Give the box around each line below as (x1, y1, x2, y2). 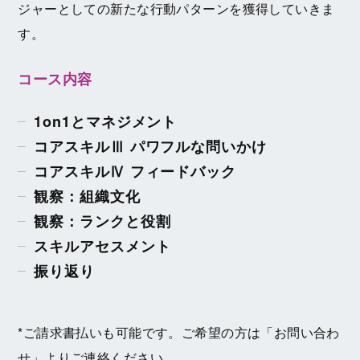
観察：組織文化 (34, 186, 141, 207)
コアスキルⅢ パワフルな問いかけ (34, 136, 267, 157)
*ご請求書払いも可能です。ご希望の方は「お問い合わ (18, 323, 340, 342)
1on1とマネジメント (34, 111, 178, 133)
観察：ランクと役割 (34, 211, 171, 232)
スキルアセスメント (34, 235, 171, 257)
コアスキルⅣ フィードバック (34, 161, 236, 182)
